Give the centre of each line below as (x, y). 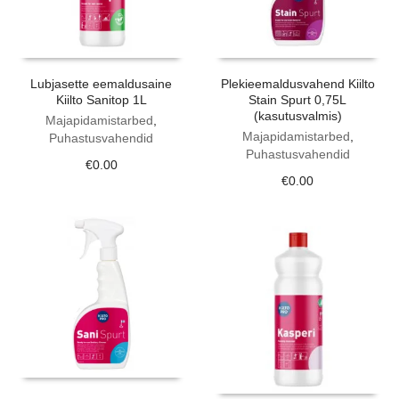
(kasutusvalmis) (297, 115)
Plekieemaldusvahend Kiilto (297, 83)
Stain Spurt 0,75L (298, 99)
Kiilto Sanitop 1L (101, 99)
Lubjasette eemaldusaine (102, 83)
